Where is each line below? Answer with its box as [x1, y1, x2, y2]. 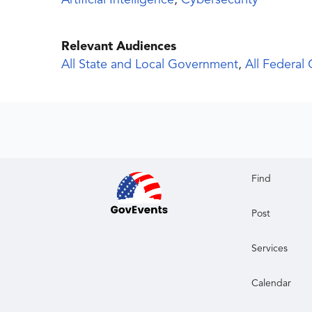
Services [251, 244, 288, 254]
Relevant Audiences [61, 40, 176, 54]
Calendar [251, 279, 292, 289]
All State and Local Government [61, 58, 238, 72]
